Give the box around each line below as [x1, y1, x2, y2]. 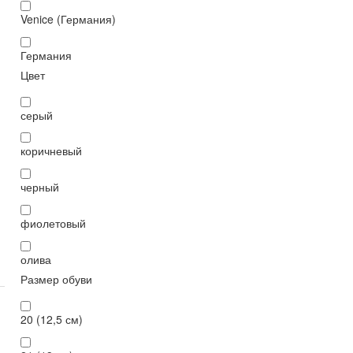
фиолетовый [20, 215, 86, 232]
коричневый [20, 143, 82, 159]
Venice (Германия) [20, 10, 116, 27]
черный [20, 179, 59, 195]
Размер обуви [20, 270, 92, 287]
